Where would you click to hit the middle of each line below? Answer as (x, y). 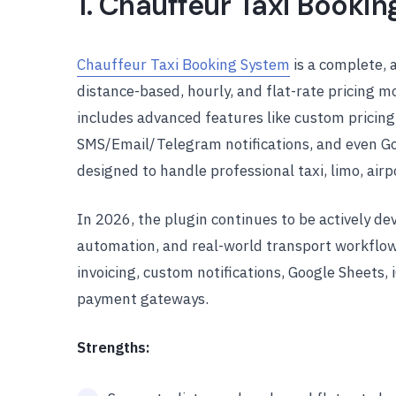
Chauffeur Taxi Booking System (183, 65)
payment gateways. (143, 299)
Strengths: (114, 347)
